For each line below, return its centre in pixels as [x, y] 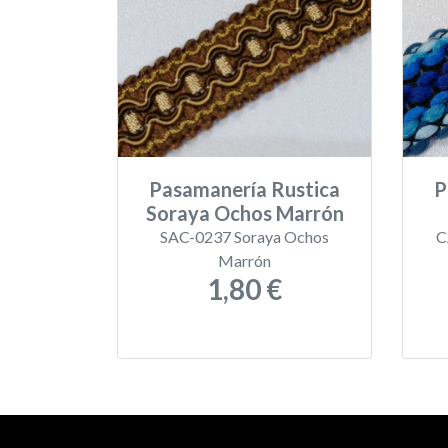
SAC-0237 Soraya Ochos [244, 236]
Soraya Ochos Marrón [244, 213]
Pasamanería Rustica [244, 189]
